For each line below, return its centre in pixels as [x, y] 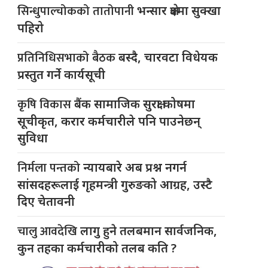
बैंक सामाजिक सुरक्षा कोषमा [135, 103]
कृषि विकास [46, 104]
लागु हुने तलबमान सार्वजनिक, [149, 230]
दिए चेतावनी [46, 201]
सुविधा [33, 138]
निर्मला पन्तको [51, 168]
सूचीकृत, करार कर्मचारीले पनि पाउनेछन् [109, 121]
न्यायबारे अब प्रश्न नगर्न [135, 167]
